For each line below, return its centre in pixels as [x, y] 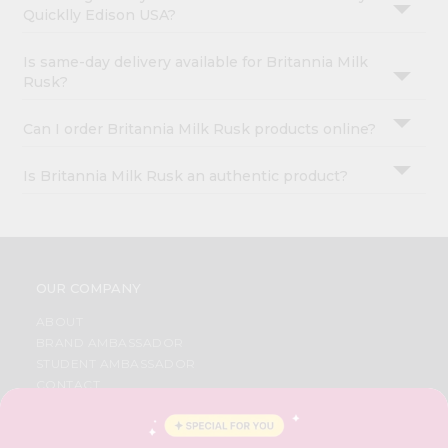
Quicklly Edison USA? [100, 14]
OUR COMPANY [88, 287]
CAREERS [67, 405]
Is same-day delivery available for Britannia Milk [196, 61]
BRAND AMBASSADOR [109, 342]
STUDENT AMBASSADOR [115, 363]
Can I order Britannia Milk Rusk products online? [200, 128]
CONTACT [68, 384]
